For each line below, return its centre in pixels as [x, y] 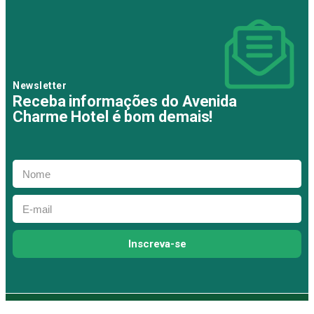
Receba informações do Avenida [125, 102]
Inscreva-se [157, 244]
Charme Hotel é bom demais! [113, 117]
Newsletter [40, 86]
